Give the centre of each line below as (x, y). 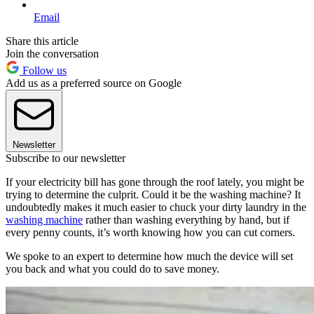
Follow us (43, 70)
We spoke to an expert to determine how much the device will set (149, 256)
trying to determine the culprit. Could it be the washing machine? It (153, 194)
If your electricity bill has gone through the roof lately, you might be (155, 182)
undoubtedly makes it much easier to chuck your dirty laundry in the (156, 207)
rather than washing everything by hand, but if (186, 219)
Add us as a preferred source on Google (94, 83)
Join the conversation (52, 53)
